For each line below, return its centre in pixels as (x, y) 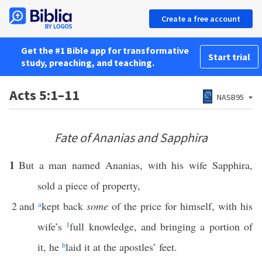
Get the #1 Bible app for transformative (105, 50)
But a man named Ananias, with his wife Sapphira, (136, 165)
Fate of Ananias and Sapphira (131, 137)
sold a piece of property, (89, 185)
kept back (64, 206)
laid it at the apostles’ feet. (121, 247)
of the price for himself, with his (180, 206)
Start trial (229, 57)
